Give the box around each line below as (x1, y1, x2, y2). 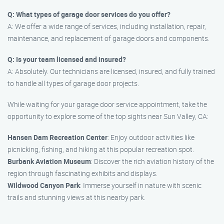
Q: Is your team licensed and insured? (7, 54, 126, 64)
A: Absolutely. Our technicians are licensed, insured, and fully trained (7, 66, 215, 76)
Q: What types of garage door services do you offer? (7, 9, 170, 19)
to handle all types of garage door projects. (7, 78, 139, 88)
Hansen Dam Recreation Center (7, 132, 107, 142)
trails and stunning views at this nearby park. (7, 192, 145, 202)
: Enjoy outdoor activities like (107, 132, 194, 142)
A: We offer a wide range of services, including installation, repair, (7, 21, 206, 31)
